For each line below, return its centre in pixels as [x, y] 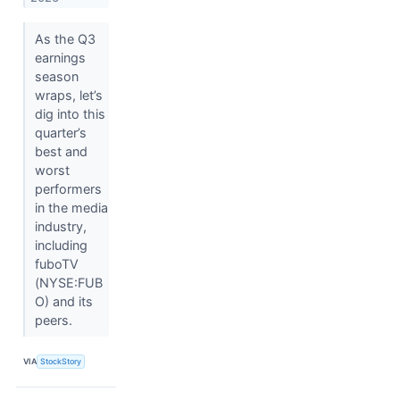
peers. [55, 320]
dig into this [70, 113]
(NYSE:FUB [68, 282]
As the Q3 [65, 38]
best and [61, 151]
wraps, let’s [68, 95]
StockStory [61, 362]
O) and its [63, 301]
